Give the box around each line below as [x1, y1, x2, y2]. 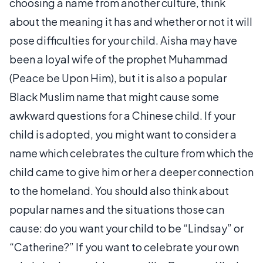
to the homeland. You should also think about [9, 184, 229, 197]
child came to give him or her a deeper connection [9, 165, 254, 178]
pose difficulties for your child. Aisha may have [9, 33, 237, 47]
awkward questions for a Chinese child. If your [9, 109, 235, 122]
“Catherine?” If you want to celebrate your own [9, 240, 239, 254]
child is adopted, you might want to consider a [9, 127, 237, 141]
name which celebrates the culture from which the [9, 146, 254, 160]
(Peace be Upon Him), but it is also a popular [9, 71, 227, 85]
